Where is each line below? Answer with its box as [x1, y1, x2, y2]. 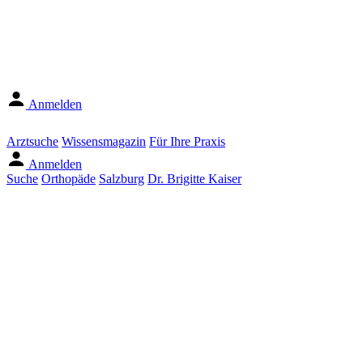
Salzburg [99, 172, 144, 186]
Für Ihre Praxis [149, 135, 225, 148]
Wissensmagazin [62, 135, 146, 148]
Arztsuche [6, 135, 58, 148]
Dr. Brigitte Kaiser [147, 172, 241, 186]
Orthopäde [41, 172, 96, 186]
